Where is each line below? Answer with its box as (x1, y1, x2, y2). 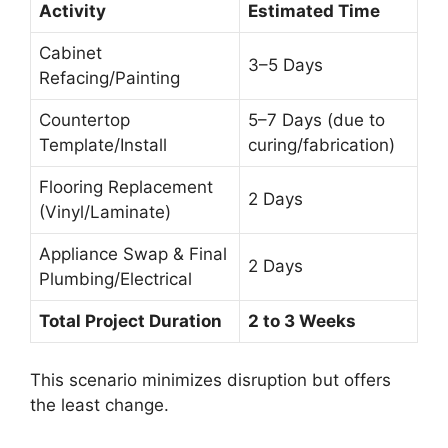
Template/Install (39, 134, 167, 155)
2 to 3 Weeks (248, 310, 356, 331)
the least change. (30, 395, 169, 416)
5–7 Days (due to (248, 109, 385, 130)
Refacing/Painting (39, 67, 180, 88)
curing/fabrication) (248, 134, 395, 155)
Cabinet (39, 42, 102, 63)
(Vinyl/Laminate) (39, 201, 171, 222)
